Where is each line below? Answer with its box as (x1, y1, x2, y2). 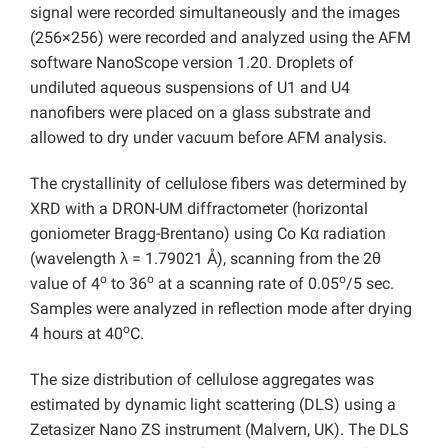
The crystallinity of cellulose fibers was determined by (30, 174, 407, 194)
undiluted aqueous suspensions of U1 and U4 (30, 78, 350, 98)
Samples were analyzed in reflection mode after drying (30, 299, 412, 319)
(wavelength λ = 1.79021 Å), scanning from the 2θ (30, 249, 381, 269)
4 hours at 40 (30, 324, 123, 344)
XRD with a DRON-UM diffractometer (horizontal (30, 199, 368, 219)
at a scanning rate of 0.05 (154, 274, 339, 294)
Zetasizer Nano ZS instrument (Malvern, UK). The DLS (30, 420, 409, 440)
